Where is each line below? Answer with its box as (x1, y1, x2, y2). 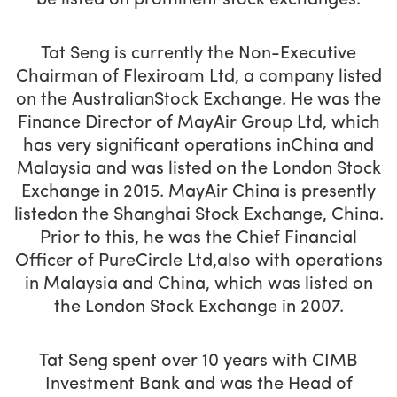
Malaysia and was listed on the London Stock (16, 160, 381, 179)
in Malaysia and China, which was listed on (24, 276, 373, 294)
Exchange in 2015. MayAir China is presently (21, 183, 376, 202)
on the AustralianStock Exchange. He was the (16, 91, 381, 110)
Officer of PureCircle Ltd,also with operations (14, 253, 383, 271)
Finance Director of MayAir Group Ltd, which (17, 114, 380, 133)
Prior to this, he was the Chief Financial (40, 230, 357, 248)
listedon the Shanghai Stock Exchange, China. (13, 206, 384, 225)
